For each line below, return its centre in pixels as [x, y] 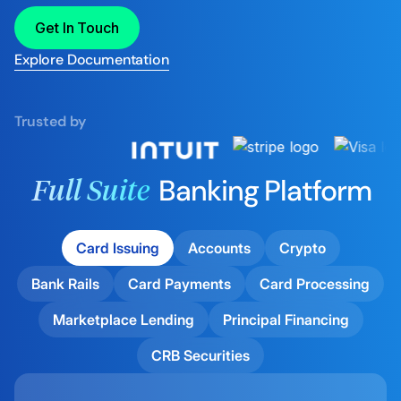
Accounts [219, 248]
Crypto [302, 248]
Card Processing [315, 284]
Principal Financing [286, 320]
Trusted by [50, 122]
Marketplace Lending [123, 320]
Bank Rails [65, 284]
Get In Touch [77, 28]
